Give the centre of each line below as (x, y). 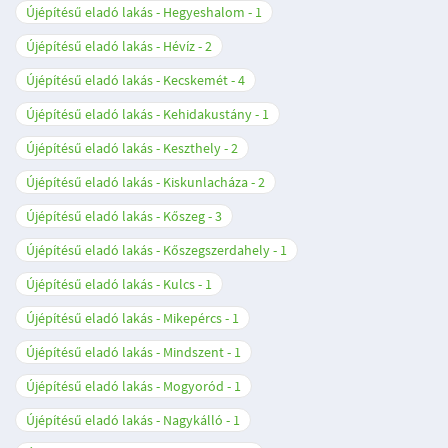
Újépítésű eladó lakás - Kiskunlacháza (137, 182)
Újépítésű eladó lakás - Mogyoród (125, 386)
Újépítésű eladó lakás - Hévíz (110, 46)
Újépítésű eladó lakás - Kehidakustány (139, 114)
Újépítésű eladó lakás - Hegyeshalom (135, 12)
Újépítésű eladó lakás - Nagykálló (124, 420)
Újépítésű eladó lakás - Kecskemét (127, 80)
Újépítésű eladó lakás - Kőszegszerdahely (148, 250)
